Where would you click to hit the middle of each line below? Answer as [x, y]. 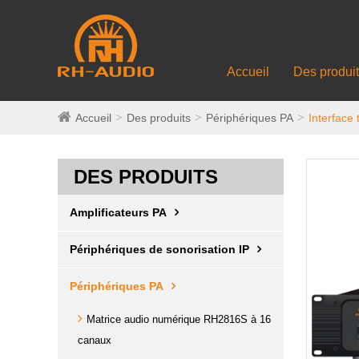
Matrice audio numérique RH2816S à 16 [179, 319]
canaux [95, 340]
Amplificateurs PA [118, 212]
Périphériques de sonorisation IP [159, 249]
